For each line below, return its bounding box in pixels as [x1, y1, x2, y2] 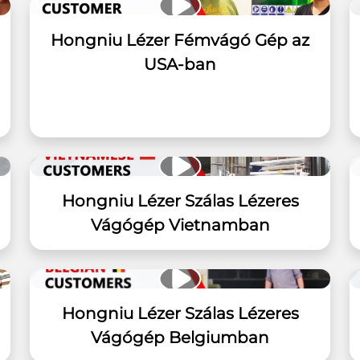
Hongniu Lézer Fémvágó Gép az [51, 31, 309, 50]
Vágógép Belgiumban [91, 328, 269, 347]
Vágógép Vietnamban [90, 215, 270, 235]
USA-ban [144, 55, 216, 74]
